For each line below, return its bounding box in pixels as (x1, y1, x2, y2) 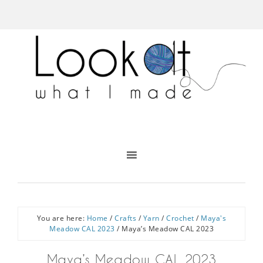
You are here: (36, 213, 87, 223)
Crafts (114, 213, 137, 223)
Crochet (166, 213, 194, 223)
